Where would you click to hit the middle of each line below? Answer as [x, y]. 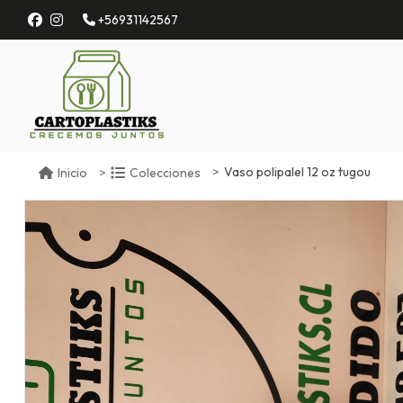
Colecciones [165, 172]
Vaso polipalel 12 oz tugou [297, 172]
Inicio [72, 172]
